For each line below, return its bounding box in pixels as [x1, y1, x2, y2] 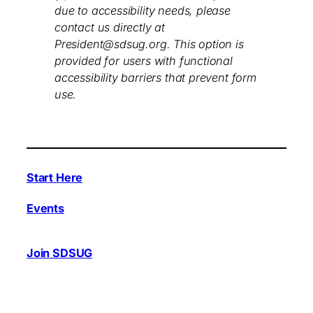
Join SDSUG [27, 245, 93, 260]
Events [27, 201, 64, 215]
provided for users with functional [54, 54, 233, 68]
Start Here [27, 170, 83, 184]
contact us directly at [54, 20, 166, 35]
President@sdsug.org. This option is [54, 37, 244, 52]
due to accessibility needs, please [54, 3, 231, 18]
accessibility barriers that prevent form [54, 71, 256, 85]
